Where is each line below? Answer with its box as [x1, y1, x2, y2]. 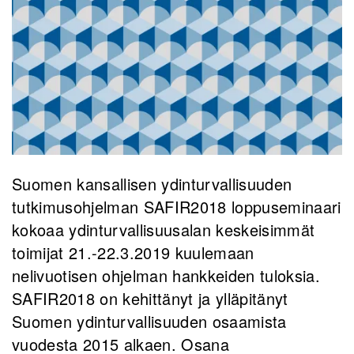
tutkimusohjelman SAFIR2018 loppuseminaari [12, 195, 341, 219]
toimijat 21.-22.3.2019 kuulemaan [12, 241, 254, 265]
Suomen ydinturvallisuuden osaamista [12, 310, 287, 333]
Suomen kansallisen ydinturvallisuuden [12, 172, 292, 196]
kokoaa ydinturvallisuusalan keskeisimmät [12, 218, 315, 242]
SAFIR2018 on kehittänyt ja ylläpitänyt [12, 287, 288, 311]
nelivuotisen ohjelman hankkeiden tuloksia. [12, 264, 320, 288]
